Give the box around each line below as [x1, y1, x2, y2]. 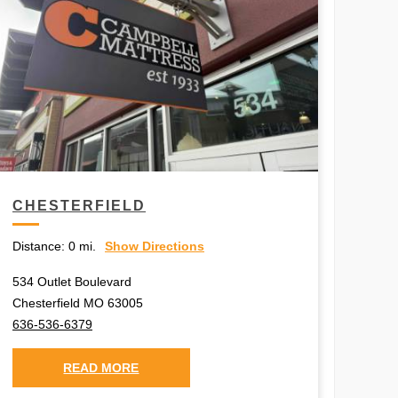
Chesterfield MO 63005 [12, 295, 143, 310]
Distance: [12, 238, 65, 253]
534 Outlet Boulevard [12, 274, 131, 289]
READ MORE [63, 360, 139, 375]
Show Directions [104, 238, 204, 253]
